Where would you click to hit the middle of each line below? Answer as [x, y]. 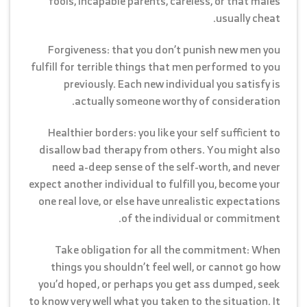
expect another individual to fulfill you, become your [155, 183]
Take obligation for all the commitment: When [168, 249]
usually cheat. [248, 18]
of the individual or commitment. [201, 218]
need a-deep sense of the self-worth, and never [166, 166]
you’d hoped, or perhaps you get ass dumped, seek [159, 283]
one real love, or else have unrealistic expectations [159, 200]
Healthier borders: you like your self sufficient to [164, 132]
